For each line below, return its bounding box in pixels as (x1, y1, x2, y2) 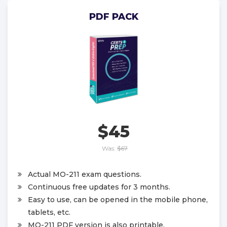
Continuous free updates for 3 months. (28, 182, 170, 192)
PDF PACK (89, 11, 138, 22)
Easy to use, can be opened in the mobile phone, (28, 195, 208, 204)
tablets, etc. (28, 207, 70, 217)
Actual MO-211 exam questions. (28, 169, 141, 179)
